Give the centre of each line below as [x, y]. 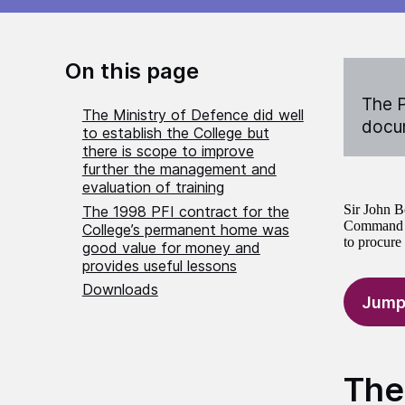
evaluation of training [153, 188]
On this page [132, 71]
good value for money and [171, 247]
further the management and [179, 170]
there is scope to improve [168, 151]
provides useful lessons [159, 265]
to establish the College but [175, 133]
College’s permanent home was [185, 229]
